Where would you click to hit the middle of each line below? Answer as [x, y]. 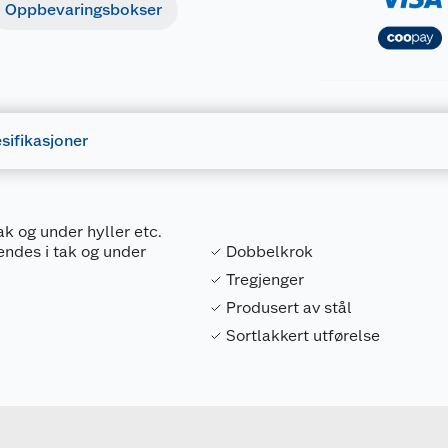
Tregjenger [265, 279]
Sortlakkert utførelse [303, 335]
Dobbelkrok [270, 251]
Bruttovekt [275, 398]
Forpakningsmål [292, 369]
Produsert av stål [289, 307]
